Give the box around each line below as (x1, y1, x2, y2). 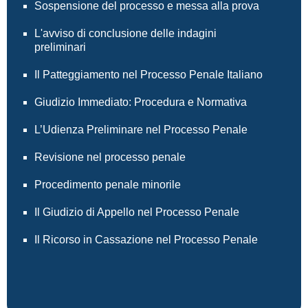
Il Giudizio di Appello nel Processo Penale (34, 206, 239, 218)
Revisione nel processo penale (34, 151, 186, 163)
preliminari (34, 41, 86, 53)
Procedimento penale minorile (34, 179, 181, 190)
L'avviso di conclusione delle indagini (34, 27, 217, 39)
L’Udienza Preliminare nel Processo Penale (34, 124, 247, 135)
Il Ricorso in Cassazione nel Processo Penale (34, 234, 258, 245)
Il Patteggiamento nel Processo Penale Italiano (34, 69, 263, 80)
